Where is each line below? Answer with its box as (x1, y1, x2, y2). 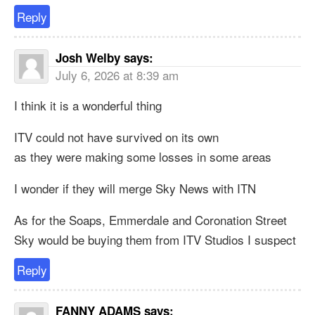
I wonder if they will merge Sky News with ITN (14, 179, 256, 198)
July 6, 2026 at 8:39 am (56, 66, 179, 84)
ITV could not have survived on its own (14, 128, 219, 146)
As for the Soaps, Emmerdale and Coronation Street (14, 211, 287, 229)
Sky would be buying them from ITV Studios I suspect (14, 231, 296, 249)
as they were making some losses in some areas (14, 148, 271, 166)
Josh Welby (56, 49, 120, 67)
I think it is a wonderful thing (14, 96, 162, 115)
